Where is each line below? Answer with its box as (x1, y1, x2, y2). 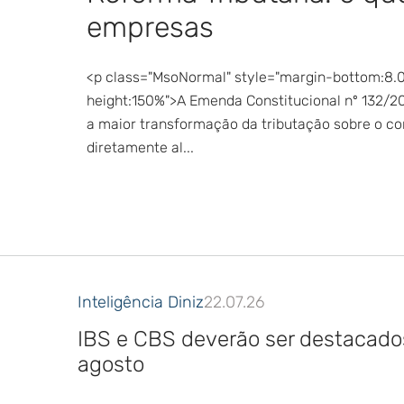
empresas (87, 10, 214, 44)
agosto (78, 352, 144, 377)
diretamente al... (87, 139, 194, 156)
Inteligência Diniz (78, 292, 204, 312)
